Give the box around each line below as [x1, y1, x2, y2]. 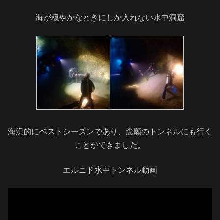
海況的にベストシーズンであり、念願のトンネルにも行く [8, 127, 212, 136]
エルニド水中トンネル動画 [63, 165, 157, 174]
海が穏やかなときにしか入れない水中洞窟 [35, 13, 185, 22]
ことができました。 [75, 141, 145, 150]
